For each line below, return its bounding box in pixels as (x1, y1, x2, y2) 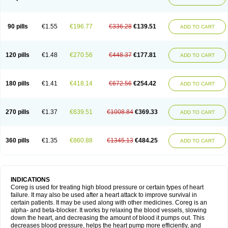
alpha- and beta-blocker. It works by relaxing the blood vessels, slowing (11, 207, 207, 214)
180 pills (6, 80, 30, 87)
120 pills (6, 51, 30, 59)
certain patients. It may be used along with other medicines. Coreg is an (11, 199, 207, 206)
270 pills (6, 108, 30, 116)
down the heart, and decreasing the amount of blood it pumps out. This (11, 214, 205, 221)
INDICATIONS (11, 176, 50, 183)
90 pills (7, 23, 28, 30)
